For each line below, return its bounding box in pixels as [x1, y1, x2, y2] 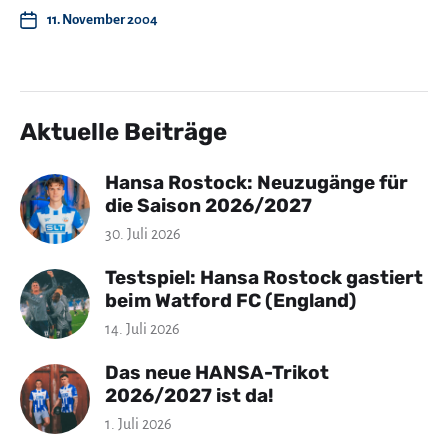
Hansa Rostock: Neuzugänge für [105, 171, 408, 194]
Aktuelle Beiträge [20, 118, 227, 146]
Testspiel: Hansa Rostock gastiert [105, 266, 423, 289]
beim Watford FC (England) [105, 289, 356, 312]
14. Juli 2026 [105, 321, 180, 337]
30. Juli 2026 [105, 226, 181, 242]
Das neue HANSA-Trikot [105, 361, 329, 384]
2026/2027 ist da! [105, 384, 274, 407]
